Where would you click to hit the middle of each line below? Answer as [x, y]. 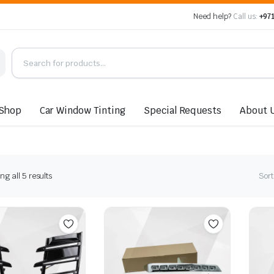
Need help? [213, 17]
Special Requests [183, 110]
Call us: [245, 17]
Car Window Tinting [83, 110]
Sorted [63, 176]
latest [61, 199]
